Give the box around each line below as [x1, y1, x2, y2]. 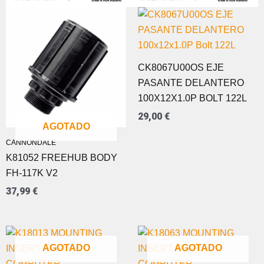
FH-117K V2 [6, 168, 58, 179]
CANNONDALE [6, 138, 56, 147]
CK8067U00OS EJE [138, 62, 224, 73]
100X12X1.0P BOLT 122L [138, 93, 247, 104]
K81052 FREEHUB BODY [6, 153, 117, 163]
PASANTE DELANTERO [138, 78, 244, 88]
